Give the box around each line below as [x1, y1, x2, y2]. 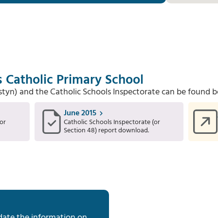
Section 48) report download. [63, 125, 149, 136]
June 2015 [63, 107, 96, 120]
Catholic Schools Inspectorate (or [63, 117, 160, 128]
